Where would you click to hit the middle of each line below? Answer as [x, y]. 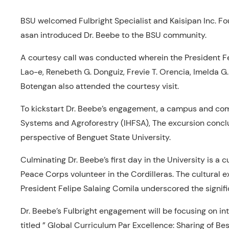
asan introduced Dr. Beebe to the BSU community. [113, 35]
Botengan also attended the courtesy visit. [100, 86]
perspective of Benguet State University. [96, 137]
